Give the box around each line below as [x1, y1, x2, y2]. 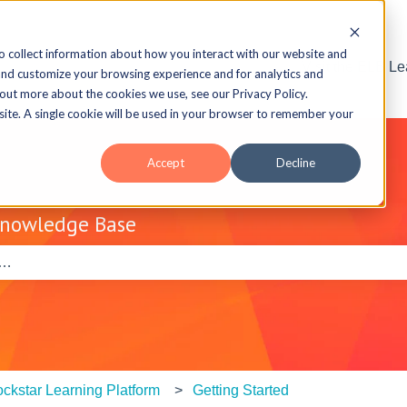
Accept [147, 155, 184, 171]
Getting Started [192, 382, 289, 398]
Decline [276, 155, 315, 171]
